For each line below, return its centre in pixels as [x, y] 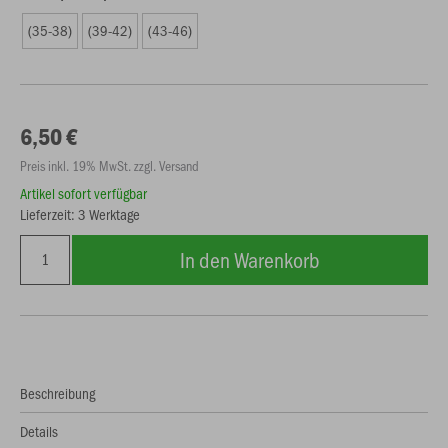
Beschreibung [57, 393]
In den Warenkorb [250, 259]
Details [39, 431]
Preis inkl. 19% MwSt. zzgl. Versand [109, 165]
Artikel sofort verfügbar [83, 193]
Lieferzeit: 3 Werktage [80, 214]
